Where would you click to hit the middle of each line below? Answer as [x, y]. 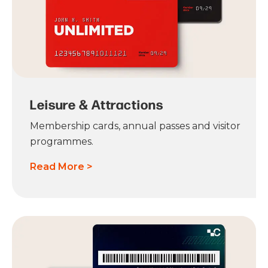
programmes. [62, 142]
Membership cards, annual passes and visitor [135, 126]
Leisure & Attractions [97, 104]
